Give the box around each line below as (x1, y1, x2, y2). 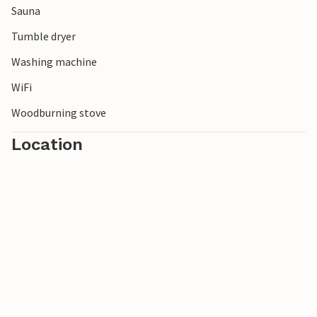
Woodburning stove (11, 105, 106, 120)
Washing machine (11, 54, 97, 69)
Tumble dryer (11, 29, 76, 44)
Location (11, 134, 83, 155)
